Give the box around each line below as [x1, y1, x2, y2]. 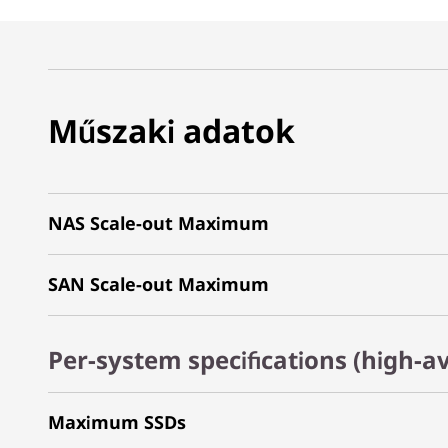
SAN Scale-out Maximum [48, 271, 269, 296]
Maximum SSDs [48, 409, 186, 434]
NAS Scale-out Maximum [48, 210, 269, 235]
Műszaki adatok [48, 109, 295, 153]
